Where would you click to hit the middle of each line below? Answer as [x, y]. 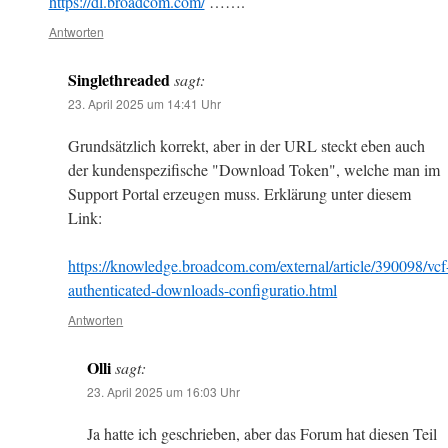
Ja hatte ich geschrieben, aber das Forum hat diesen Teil [261, 433]
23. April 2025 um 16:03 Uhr [163, 391]
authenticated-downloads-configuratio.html [203, 289]
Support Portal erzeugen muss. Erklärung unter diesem [240, 193]
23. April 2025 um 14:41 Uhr [145, 103]
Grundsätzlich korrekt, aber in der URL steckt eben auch [247, 145]
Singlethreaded [119, 79]
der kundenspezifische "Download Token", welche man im [254, 169]
